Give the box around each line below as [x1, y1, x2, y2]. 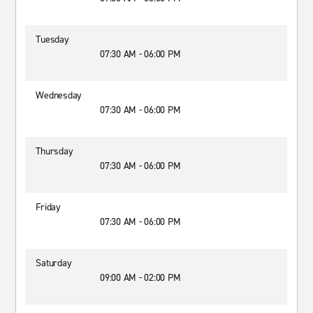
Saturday [36, 256, 72, 270]
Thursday [36, 145, 73, 158]
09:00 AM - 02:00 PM [100, 271, 181, 284]
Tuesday [36, 33, 69, 46]
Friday [36, 201, 61, 214]
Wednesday [36, 89, 82, 102]
